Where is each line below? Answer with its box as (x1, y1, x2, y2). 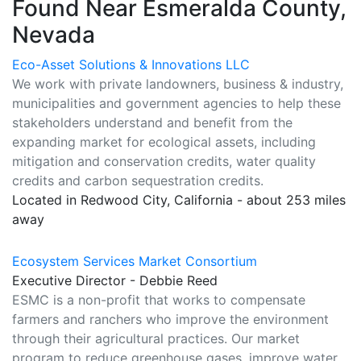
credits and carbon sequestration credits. (12, 172, 263, 189)
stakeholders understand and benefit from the (12, 114, 293, 131)
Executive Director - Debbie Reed (12, 272, 218, 288)
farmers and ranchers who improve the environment (12, 311, 329, 327)
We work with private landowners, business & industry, (12, 76, 343, 92)
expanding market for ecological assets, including (12, 134, 316, 150)
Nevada (12, 21, 95, 48)
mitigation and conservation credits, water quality (12, 153, 316, 169)
